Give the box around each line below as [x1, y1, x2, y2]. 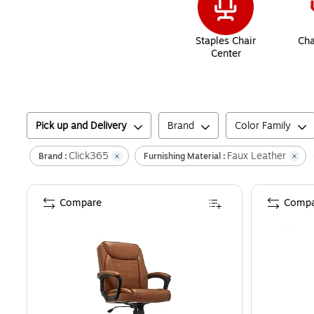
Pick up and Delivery [36, 118, 127, 134]
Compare [60, 196, 102, 211]
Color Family [235, 118, 291, 134]
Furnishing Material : [144, 149, 226, 163]
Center [210, 46, 241, 62]
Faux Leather [227, 149, 286, 164]
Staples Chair [196, 34, 256, 49]
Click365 [69, 149, 109, 164]
